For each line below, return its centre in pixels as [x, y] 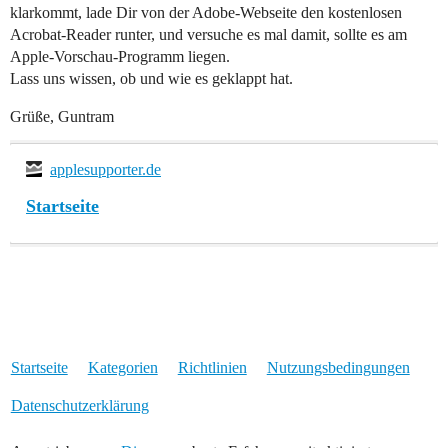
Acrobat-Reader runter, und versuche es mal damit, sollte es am [208, 34]
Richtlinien [212, 367]
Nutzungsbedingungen [338, 367]
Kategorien [122, 367]
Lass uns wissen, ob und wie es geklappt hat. [151, 78]
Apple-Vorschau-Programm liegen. [120, 56]
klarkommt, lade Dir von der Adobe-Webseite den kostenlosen [206, 12]
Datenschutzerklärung [79, 405]
